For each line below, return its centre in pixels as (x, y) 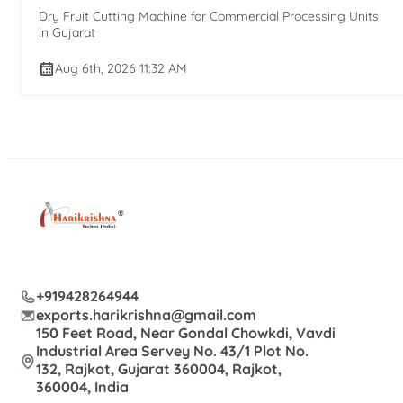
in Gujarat (67, 32)
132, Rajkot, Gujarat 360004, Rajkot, (159, 369)
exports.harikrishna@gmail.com (146, 314)
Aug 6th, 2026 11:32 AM (121, 68)
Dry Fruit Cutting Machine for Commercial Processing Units (209, 16)
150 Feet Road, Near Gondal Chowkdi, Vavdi (186, 333)
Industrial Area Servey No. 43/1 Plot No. (172, 351)
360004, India (82, 387)
